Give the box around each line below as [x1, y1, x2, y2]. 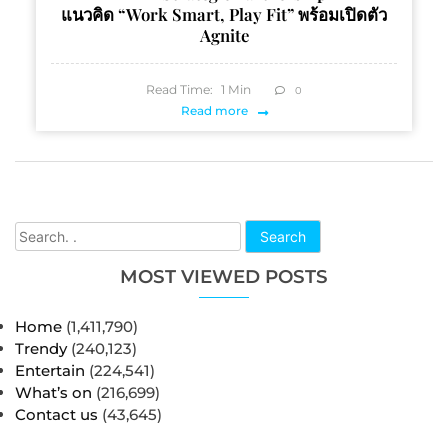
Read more [180, 103, 248, 119]
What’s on [15, 383, 92, 403]
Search [260, 227, 306, 245]
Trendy [15, 339, 67, 359]
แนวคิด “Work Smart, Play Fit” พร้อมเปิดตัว [61, 3, 387, 26]
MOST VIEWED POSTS [120, 265, 328, 289]
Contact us [15, 405, 98, 425]
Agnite [199, 24, 249, 47]
